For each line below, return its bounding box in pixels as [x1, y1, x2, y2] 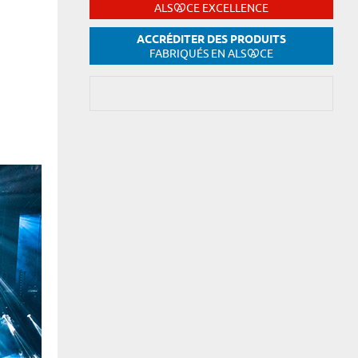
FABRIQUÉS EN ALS [149, 46, 246, 60]
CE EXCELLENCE [185, 2, 268, 15]
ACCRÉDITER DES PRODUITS [136, 32, 286, 48]
